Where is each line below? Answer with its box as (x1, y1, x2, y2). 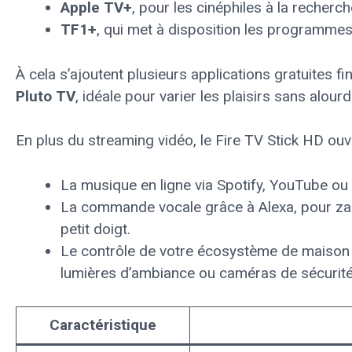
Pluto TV (16, 86, 75, 105)
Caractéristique (49, 316, 156, 334)
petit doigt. (60, 219, 130, 238)
